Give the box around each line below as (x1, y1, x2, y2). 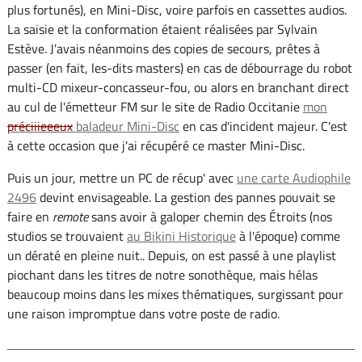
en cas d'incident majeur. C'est (179, 116, 347, 137)
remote (52, 207, 88, 227)
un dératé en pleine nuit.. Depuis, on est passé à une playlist (6, 246, 336, 266)
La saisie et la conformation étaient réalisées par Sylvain (6, 19, 318, 40)
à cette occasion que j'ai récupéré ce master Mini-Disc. (6, 136, 305, 156)
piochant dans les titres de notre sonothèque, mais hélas (6, 265, 318, 285)
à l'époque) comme (235, 226, 340, 246)
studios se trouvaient (6, 226, 127, 246)
